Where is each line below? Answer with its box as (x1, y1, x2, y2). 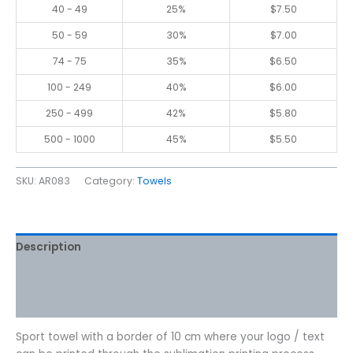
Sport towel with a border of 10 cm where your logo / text (16, 329, 325, 344)
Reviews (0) (16, 295, 80, 311)
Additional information (16, 267, 147, 283)
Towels (137, 174, 172, 188)
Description (16, 239, 81, 255)
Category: (84, 174, 137, 188)
